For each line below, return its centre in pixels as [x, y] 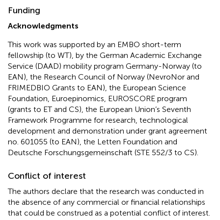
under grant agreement [166, 131]
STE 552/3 [154, 153]
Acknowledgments [43, 26]
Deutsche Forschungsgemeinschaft [70, 153]
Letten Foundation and [137, 142]
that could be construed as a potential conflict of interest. [109, 213]
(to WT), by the [72, 55]
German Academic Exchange [151, 55]
